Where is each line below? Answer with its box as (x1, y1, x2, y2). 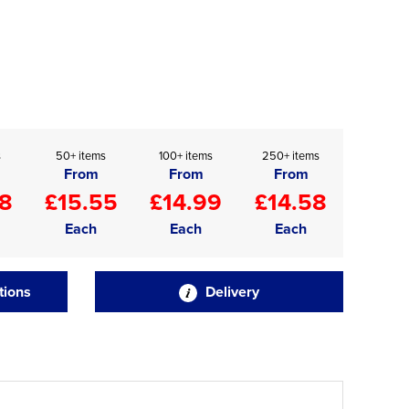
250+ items (262, 147, 320, 163)
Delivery (201, 281, 259, 302)
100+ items (159, 147, 213, 163)
